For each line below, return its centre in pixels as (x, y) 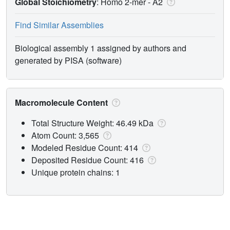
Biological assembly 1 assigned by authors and (101, 48)
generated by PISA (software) (68, 60)
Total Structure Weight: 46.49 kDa (93, 123)
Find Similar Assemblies (59, 25)
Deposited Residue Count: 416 (89, 160)
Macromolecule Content (62, 102)
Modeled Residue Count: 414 (86, 147)
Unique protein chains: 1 (76, 172)
